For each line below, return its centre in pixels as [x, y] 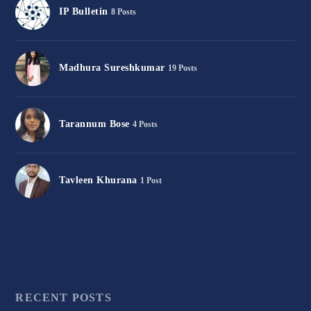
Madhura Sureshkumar [112, 67]
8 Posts [123, 11]
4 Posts [145, 124]
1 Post [151, 180]
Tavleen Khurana [98, 180]
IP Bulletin [84, 11]
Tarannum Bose [94, 124]
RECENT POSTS [64, 298]
